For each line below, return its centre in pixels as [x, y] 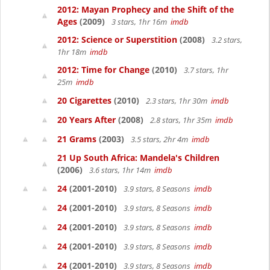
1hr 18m [74, 52]
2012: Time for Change [103, 70]
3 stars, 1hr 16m [140, 22]
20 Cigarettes [84, 100]
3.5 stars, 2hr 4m [160, 139]
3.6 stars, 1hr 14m [121, 170]
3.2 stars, [226, 40]
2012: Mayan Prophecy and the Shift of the [146, 9]
